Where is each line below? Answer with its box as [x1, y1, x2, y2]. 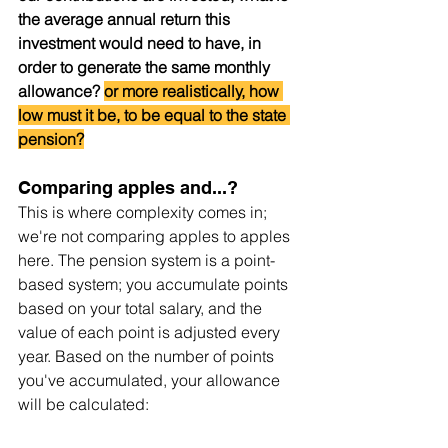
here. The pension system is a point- [18, 250, 275, 270]
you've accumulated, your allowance [18, 370, 284, 390]
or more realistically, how [104, 81, 283, 101]
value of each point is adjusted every [18, 322, 284, 342]
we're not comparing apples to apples [18, 226, 294, 246]
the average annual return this [18, 9, 234, 29]
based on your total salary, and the [18, 298, 266, 318]
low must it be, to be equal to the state [18, 105, 290, 125]
